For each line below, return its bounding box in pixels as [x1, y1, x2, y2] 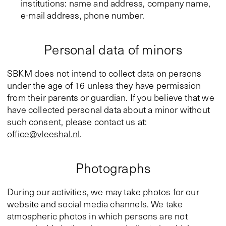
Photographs [75, 159, 151, 177]
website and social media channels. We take [7, 198, 183, 210]
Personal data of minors [44, 40, 182, 58]
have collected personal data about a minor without [7, 103, 210, 116]
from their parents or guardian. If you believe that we [7, 91, 214, 103]
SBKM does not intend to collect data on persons [7, 67, 202, 79]
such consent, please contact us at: [7, 116, 147, 128]
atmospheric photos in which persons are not [7, 210, 188, 222]
